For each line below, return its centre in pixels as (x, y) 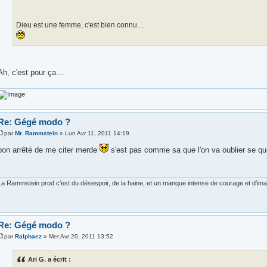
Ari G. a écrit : (49, 260)
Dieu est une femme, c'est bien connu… (80, 25)
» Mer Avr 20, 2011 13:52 (77, 237)
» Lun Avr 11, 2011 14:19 (93, 133)
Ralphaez (28, 237)
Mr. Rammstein (36, 133)
